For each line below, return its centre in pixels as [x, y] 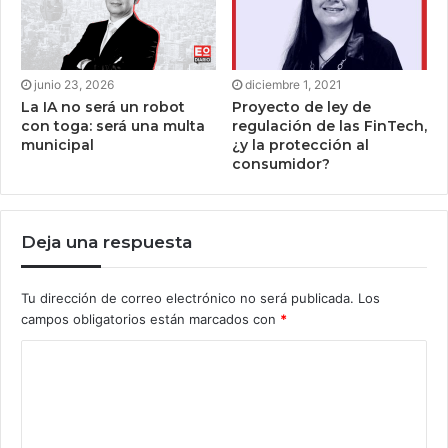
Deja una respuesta [106, 241]
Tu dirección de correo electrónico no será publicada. [187, 297]
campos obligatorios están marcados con [150, 318]
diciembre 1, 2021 [293, 84]
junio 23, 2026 [74, 84]
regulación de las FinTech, [329, 125]
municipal [57, 144]
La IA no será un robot [103, 106]
